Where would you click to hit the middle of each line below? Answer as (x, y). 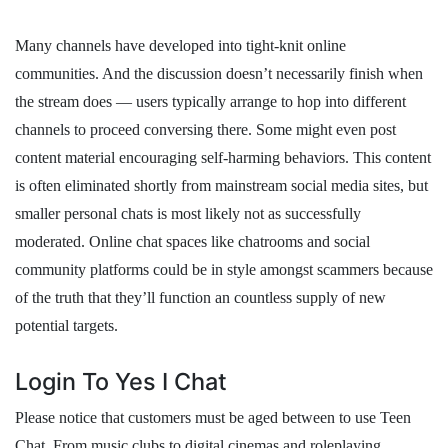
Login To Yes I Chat (121, 381)
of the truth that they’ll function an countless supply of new (200, 297)
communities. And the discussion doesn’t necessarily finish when (219, 73)
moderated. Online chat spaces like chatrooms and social (192, 241)
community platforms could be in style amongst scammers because (224, 269)
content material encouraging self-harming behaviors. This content (223, 157)
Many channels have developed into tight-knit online (180, 45)
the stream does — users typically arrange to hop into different (210, 101)
